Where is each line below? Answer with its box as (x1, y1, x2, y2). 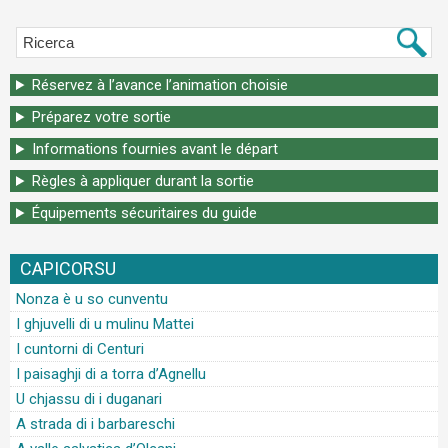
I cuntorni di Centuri (16, 340, 144, 358)
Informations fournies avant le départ (31, 140, 278, 158)
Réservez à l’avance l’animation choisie (31, 76, 288, 94)
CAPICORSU (20, 258, 116, 279)
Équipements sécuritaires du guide (31, 204, 257, 222)
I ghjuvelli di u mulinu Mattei (16, 315, 194, 333)
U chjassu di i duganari (16, 390, 162, 408)
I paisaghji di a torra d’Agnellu (16, 365, 206, 383)
